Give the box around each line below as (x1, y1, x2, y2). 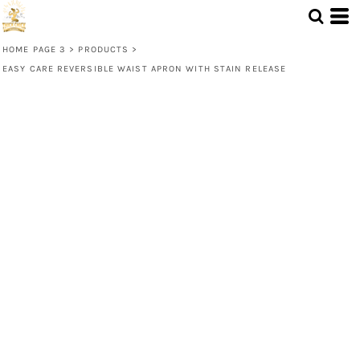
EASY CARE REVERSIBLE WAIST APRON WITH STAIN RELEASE (2, 63, 287, 74)
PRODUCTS (78, 44, 129, 55)
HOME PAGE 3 (2, 44, 67, 55)
